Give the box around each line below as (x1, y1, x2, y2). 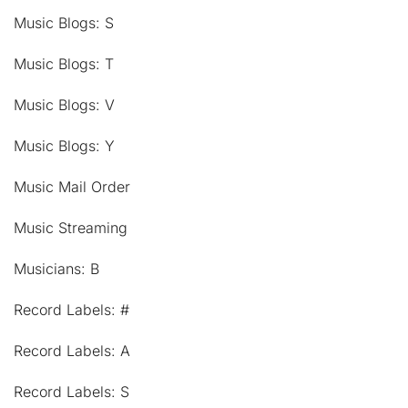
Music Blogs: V (14, 95, 115, 114)
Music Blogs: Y (14, 136, 115, 155)
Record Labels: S (14, 382, 129, 401)
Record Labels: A (14, 341, 130, 360)
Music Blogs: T (14, 54, 114, 73)
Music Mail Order (14, 177, 130, 196)
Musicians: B (14, 259, 99, 278)
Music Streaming (14, 218, 127, 237)
